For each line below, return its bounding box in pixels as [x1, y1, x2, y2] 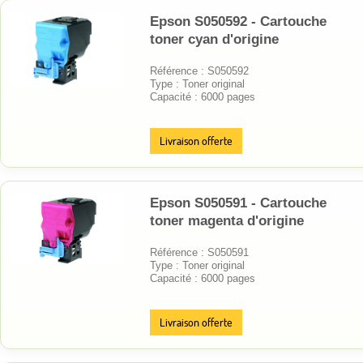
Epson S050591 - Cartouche [150, 194, 327, 211]
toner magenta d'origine [150, 212, 304, 228]
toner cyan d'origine [150, 31, 279, 47]
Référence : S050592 [150, 64, 249, 77]
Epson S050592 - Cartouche [150, 13, 327, 29]
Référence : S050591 [150, 246, 249, 258]
